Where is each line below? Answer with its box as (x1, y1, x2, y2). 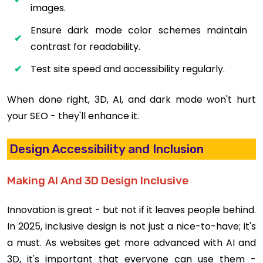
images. (31, 1, 66, 15)
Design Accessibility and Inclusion (9, 141, 204, 156)
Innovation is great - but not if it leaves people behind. (7, 203, 256, 217)
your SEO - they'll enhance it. (7, 109, 139, 123)
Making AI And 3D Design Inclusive (7, 173, 188, 187)
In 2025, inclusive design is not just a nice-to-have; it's (7, 219, 256, 233)
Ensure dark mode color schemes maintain (31, 23, 247, 38)
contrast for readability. (31, 40, 140, 54)
